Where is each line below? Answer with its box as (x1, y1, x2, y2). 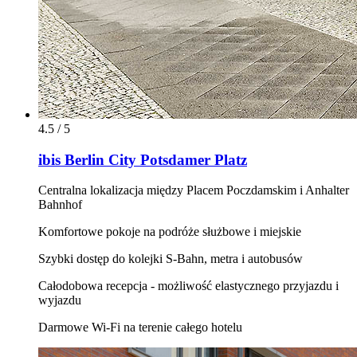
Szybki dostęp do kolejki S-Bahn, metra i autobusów (38, 252, 303, 266)
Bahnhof (38, 198, 82, 212)
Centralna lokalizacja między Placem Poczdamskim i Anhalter (38, 183, 349, 198)
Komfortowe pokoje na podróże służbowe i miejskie (38, 225, 301, 239)
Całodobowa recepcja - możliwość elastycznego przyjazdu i (38, 279, 339, 293)
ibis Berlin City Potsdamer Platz (38, 151, 247, 168)
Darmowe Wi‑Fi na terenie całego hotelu (38, 320, 242, 335)
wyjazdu (38, 293, 81, 308)
